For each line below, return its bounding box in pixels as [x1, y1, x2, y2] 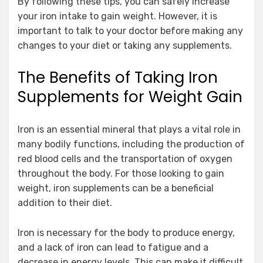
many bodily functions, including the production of [18, 138, 245, 150]
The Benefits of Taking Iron [18, 66, 218, 88]
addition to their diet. [18, 197, 112, 208]
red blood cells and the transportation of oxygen [18, 153, 232, 164]
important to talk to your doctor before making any [18, 25, 243, 36]
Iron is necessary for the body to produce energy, [18, 227, 235, 238]
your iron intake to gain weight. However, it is [18, 10, 217, 22]
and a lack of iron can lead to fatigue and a [18, 241, 208, 253]
